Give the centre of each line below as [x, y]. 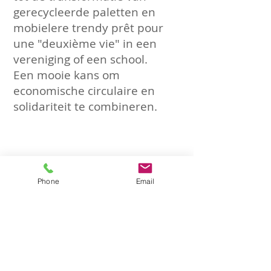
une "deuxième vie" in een [85, 44]
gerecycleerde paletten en [84, 12]
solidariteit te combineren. [85, 106]
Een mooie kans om [67, 75]
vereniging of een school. [80, 59]
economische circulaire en [84, 91]
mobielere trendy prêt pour [88, 28]
